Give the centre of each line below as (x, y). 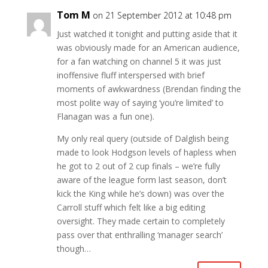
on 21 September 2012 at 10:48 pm (162, 15)
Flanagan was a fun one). (105, 116)
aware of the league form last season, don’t (141, 180)
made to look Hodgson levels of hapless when (146, 152)
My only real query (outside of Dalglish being (142, 138)
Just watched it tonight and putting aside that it (147, 34)
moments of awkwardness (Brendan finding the (149, 89)
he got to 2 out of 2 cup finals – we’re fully (138, 166)
